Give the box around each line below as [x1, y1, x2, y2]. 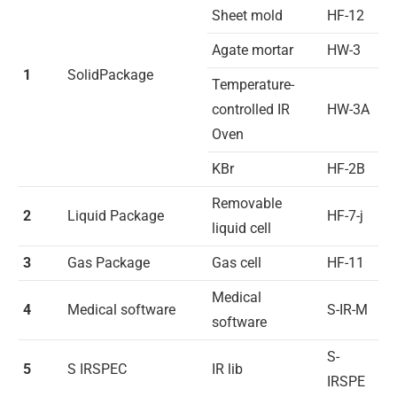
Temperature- [212, 76, 294, 93]
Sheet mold [212, 7, 283, 24]
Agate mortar [212, 42, 293, 58]
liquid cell [212, 220, 271, 237]
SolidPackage [67, 66, 153, 83]
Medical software [67, 301, 175, 318]
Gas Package [67, 254, 150, 271]
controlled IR [212, 101, 290, 118]
